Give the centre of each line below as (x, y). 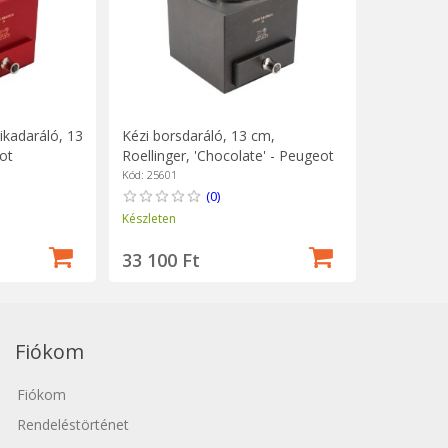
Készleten (148, 218)
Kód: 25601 (149, 174)
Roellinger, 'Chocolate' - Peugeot (227, 155)
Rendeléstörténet (73, 425)
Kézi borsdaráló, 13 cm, (198, 135)
